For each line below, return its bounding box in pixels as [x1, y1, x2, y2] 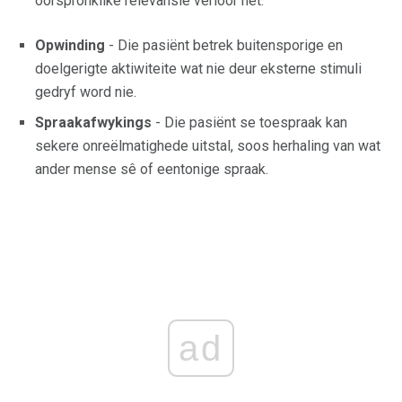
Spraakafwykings [35, 113, 152, 131]
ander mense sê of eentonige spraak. [35, 160, 268, 178]
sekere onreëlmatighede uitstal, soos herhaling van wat [35, 136, 380, 154]
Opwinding [35, 36, 105, 54]
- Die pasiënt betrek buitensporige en [105, 36, 343, 54]
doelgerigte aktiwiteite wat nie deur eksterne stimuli [35, 59, 362, 77]
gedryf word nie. [35, 83, 136, 100]
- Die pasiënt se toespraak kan [152, 113, 347, 131]
